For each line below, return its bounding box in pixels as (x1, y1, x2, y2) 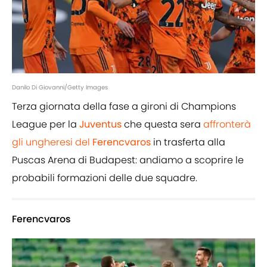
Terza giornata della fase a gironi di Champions (12, 100, 236, 114)
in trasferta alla (151, 135, 225, 150)
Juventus (79, 117, 122, 132)
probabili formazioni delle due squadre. (12, 171, 197, 185)
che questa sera (122, 117, 203, 132)
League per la (12, 117, 79, 132)
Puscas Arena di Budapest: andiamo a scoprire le (12, 153, 244, 167)
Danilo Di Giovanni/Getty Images (12, 83, 108, 92)
